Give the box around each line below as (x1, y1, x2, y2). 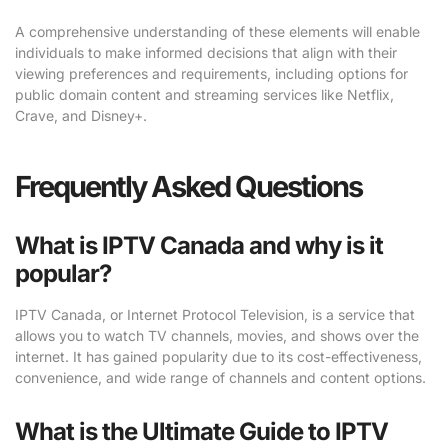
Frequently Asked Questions (15, 168, 362, 204)
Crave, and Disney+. (15, 106, 147, 124)
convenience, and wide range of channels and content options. (15, 368, 426, 386)
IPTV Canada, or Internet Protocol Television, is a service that (15, 305, 415, 323)
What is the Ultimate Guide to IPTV (15, 416, 388, 446)
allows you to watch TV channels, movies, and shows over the (15, 326, 419, 344)
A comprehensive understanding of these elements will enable (15, 22, 420, 40)
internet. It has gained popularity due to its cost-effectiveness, (15, 347, 422, 365)
